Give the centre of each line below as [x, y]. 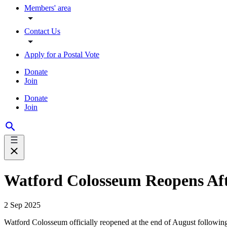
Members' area [48, 8]
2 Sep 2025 [22, 205]
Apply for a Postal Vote [62, 55]
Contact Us [42, 31]
